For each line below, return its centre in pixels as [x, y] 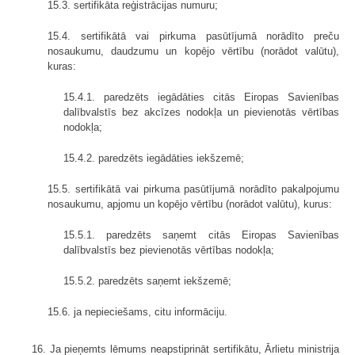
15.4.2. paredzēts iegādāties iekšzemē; [154, 158]
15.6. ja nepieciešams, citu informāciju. [137, 312]
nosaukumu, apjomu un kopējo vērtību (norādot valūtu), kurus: [190, 204]
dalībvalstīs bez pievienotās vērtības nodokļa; [169, 250]
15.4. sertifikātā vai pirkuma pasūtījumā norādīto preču [193, 36]
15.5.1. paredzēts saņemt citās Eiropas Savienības [201, 235]
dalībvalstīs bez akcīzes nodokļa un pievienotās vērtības [201, 113]
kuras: [62, 67]
